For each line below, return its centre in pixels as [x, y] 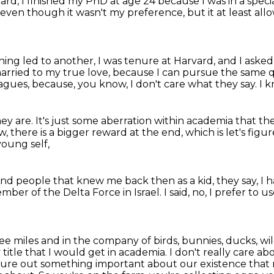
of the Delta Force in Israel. [98, 192]
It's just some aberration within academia [135, 121]
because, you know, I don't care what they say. [146, 84]
